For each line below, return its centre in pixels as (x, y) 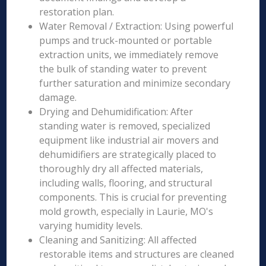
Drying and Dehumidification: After (116, 112)
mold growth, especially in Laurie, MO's (126, 211)
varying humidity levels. (91, 226)
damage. (58, 97)
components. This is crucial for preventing (133, 197)
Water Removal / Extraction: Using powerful (137, 26)
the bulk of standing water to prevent (123, 69)
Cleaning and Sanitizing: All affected (118, 240)
